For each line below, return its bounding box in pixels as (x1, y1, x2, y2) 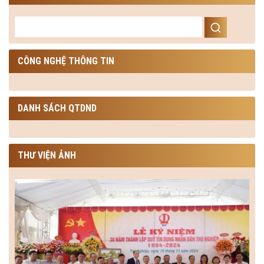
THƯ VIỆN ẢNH (18, 149, 76, 161)
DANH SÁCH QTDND (18, 102, 97, 114)
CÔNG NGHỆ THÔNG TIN (18, 55, 114, 67)
